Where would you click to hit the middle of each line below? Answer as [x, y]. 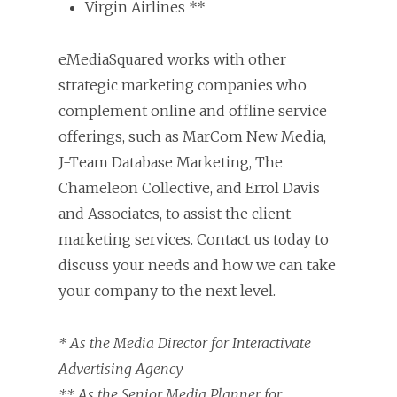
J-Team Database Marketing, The [171, 162]
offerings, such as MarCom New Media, [192, 136]
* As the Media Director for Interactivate [185, 343]
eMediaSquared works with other [172, 59]
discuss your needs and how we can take [197, 265]
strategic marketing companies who [183, 85]
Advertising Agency [121, 368]
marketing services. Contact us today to [194, 239]
